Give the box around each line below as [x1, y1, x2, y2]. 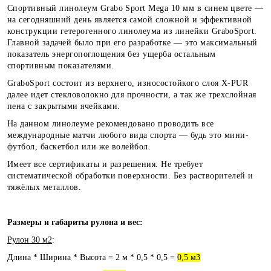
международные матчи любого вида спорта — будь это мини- [7, 130, 249, 140]
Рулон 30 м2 [7, 235, 52, 244]
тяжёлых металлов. [7, 182, 82, 192]
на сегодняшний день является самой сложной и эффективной [7, 15, 252, 24]
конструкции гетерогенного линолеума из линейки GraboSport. [7, 26, 257, 36]
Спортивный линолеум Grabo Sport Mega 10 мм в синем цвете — [7, 3, 264, 13]
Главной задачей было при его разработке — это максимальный [7, 38, 258, 47]
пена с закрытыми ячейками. [7, 101, 120, 111]
